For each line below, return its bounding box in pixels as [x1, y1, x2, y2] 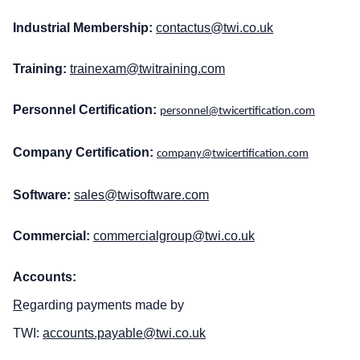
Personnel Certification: [13, 103, 157, 117]
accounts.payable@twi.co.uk [43, 326, 206, 341]
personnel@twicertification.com [160, 105, 315, 118]
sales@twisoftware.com [74, 188, 209, 202]
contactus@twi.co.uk [156, 21, 273, 35]
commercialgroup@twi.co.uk [93, 229, 255, 243]
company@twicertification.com [157, 148, 309, 161]
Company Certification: [13, 145, 153, 160]
